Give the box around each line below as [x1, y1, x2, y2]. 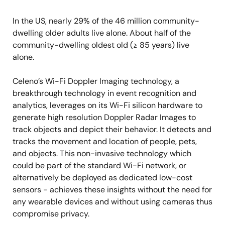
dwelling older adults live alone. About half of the [13, 28, 191, 38]
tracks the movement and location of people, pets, [13, 136, 197, 147]
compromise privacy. [13, 208, 89, 219]
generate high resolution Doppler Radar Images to [13, 112, 196, 123]
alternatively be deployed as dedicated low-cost [13, 172, 192, 183]
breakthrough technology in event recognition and [13, 88, 196, 98]
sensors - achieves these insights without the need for [13, 184, 212, 195]
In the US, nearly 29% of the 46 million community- [13, 16, 199, 26]
